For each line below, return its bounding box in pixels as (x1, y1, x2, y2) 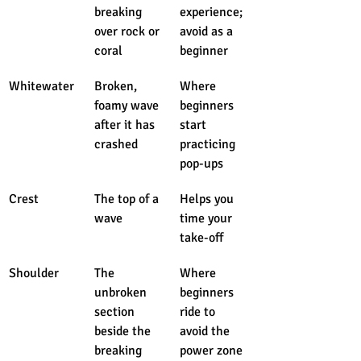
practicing (180, 135, 239, 152)
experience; (180, 3, 246, 20)
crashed (94, 135, 138, 152)
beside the (94, 322, 154, 339)
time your (180, 210, 235, 226)
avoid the (180, 322, 233, 339)
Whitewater (9, 77, 74, 94)
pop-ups (180, 155, 223, 172)
